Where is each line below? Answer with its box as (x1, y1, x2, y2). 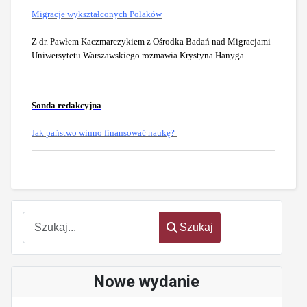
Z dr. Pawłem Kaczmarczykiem (32, 36, 145, 47)
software (22, 181, 63, 193)
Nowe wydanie (94, 271, 199, 291)
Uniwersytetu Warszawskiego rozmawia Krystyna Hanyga (32, 50, 244, 61)
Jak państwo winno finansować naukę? (32, 127, 177, 138)
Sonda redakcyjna (32, 100, 101, 111)
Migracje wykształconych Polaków (32, 9, 162, 20)
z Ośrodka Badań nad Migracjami (147, 36, 271, 47)
